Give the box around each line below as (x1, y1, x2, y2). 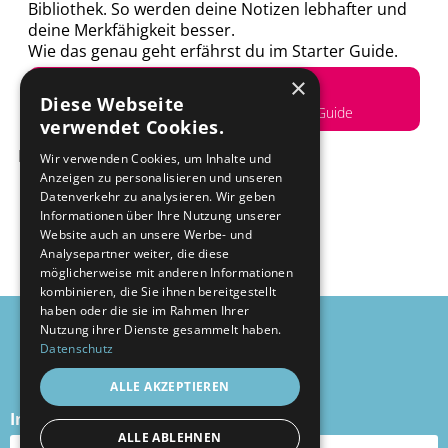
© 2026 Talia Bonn (165, 310, 288, 330)
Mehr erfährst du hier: (18, 145, 174, 168)
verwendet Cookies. (40, 115, 225, 139)
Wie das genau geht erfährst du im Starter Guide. (28, 40, 398, 63)
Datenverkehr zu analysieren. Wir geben (40, 188, 276, 205)
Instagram (10, 408, 93, 431)
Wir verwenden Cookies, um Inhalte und (40, 150, 272, 167)
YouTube (110, 408, 180, 431)
